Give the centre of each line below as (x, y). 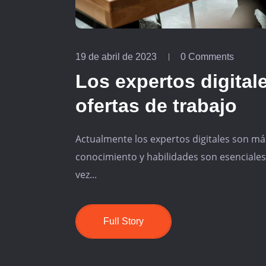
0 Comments (207, 56)
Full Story (123, 221)
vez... (86, 174)
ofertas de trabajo (156, 105)
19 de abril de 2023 (116, 56)
